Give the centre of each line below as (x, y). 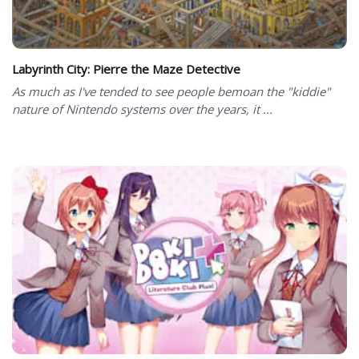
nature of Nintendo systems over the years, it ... (142, 109)
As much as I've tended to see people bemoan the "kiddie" (171, 92)
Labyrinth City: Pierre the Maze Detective (126, 69)
